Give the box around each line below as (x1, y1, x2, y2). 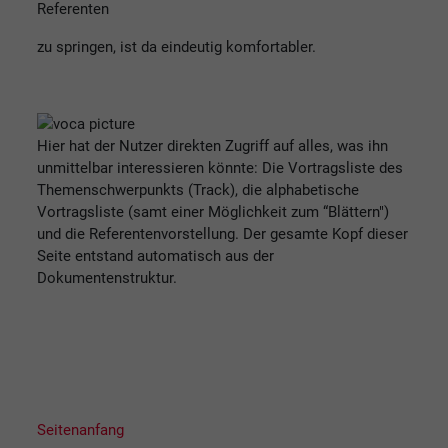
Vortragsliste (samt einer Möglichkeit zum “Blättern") (37, 202, 389, 221)
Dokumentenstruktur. (37, 268, 177, 287)
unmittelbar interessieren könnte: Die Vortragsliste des (37, 158, 403, 177)
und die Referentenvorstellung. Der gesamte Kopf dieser (37, 224, 408, 243)
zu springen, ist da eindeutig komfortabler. (37, 37, 316, 56)
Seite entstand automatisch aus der (37, 246, 274, 265)
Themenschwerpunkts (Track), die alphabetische (37, 180, 359, 199)
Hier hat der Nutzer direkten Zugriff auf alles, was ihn (37, 136, 388, 155)
